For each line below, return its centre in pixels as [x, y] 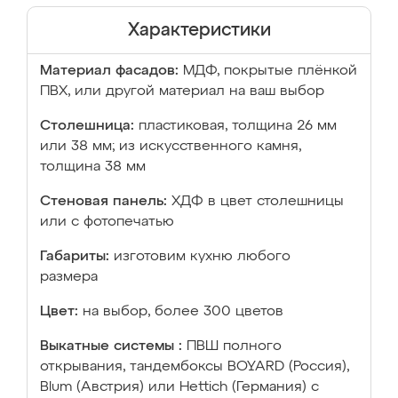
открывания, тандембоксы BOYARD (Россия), [195, 367]
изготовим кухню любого [202, 257]
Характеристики [199, 30]
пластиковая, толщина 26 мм [238, 126]
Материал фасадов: [109, 71]
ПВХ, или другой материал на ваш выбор [182, 92]
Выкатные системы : [111, 346]
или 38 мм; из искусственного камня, [171, 147]
